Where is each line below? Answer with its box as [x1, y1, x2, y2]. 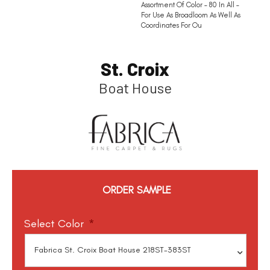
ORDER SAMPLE [102, 183, 172, 196]
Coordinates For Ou [141, 21, 202, 30]
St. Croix [101, 58, 169, 80]
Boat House [98, 79, 172, 97]
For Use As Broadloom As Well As [141, 11, 240, 20]
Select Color [24, 216, 84, 230]
